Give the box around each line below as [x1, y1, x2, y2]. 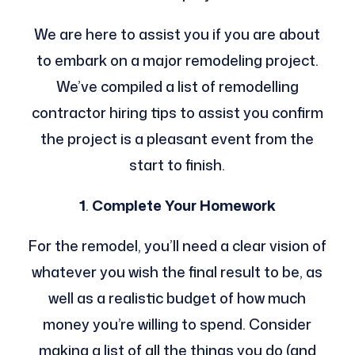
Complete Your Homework [91, 194, 276, 216]
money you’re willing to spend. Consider [43, 313, 312, 334]
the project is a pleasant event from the [40, 128, 315, 149]
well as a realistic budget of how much [48, 287, 307, 308]
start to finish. [129, 154, 226, 175]
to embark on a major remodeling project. [36, 49, 319, 71]
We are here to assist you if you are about [34, 23, 321, 44]
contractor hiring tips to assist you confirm [31, 101, 323, 123]
